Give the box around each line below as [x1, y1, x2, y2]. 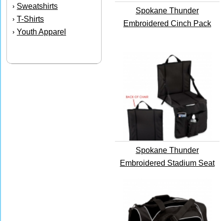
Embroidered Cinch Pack [123, 19, 211, 28]
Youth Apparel [17, 28, 66, 36]
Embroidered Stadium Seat [120, 159, 215, 167]
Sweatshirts [17, 2, 58, 10]
